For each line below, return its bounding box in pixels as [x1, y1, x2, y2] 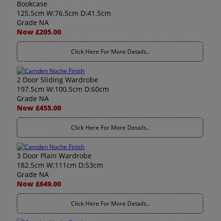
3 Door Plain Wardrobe [17, 151, 92, 160]
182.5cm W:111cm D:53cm [17, 160, 104, 170]
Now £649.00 [17, 179, 62, 188]
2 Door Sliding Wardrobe [17, 75, 99, 84]
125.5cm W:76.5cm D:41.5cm [17, 8, 111, 18]
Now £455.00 [17, 103, 62, 112]
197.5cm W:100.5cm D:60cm [17, 84, 110, 94]
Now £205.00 [17, 27, 62, 37]
